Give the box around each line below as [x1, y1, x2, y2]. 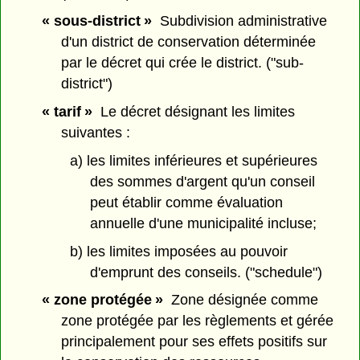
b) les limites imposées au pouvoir [69, 243, 288, 260]
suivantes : [61, 124, 131, 141]
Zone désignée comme [162, 292, 318, 309]
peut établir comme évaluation [89, 194, 283, 211]
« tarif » [41, 103, 92, 120]
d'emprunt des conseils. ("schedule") [89, 264, 322, 280]
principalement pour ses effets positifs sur [61, 333, 328, 350]
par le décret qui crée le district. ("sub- [61, 55, 305, 72]
